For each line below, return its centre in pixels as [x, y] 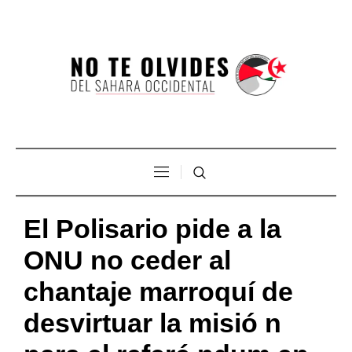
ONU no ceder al [127, 260]
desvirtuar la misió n [152, 323]
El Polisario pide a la [152, 228]
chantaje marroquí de [158, 291]
